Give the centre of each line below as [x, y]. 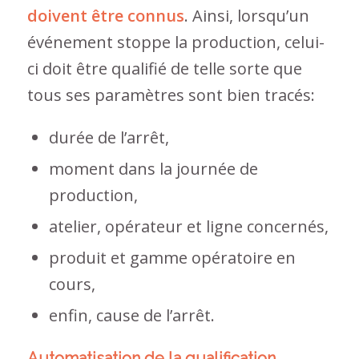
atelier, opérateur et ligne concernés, [188, 226]
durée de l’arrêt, [109, 137]
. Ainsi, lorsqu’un [246, 15]
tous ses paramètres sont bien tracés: [171, 95]
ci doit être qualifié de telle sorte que [164, 68]
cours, [72, 284]
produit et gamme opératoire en [172, 257]
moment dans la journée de [153, 168]
